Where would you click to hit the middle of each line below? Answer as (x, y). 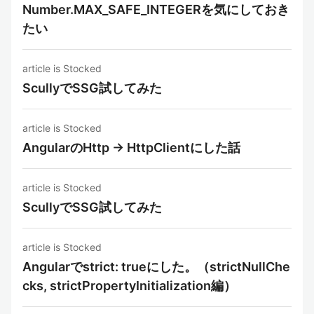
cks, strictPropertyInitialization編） (129, 286)
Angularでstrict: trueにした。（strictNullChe (156, 267)
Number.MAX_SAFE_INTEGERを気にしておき (156, 9)
